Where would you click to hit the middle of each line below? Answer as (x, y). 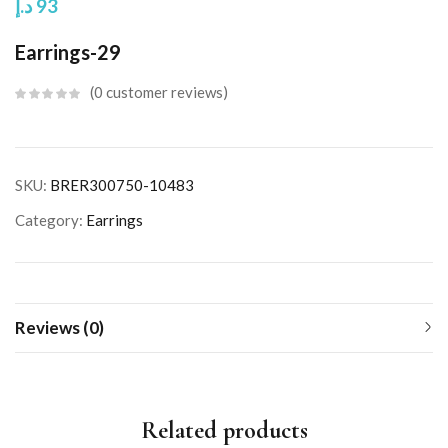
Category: (50, 219)
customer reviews (163, 91)
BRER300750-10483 (122, 184)
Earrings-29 (68, 51)
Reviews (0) (59, 327)
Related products (224, 430)
